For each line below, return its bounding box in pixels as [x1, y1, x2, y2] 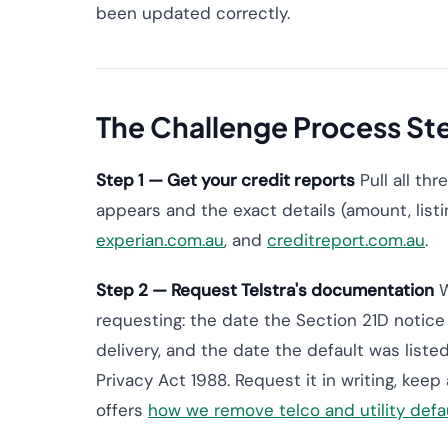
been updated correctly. [96, 2, 290, 24]
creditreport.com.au [267, 229, 425, 251]
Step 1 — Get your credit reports [96, 169, 355, 191]
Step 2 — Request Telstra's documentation [96, 279, 434, 301]
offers [96, 399, 148, 421]
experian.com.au [96, 229, 224, 251]
